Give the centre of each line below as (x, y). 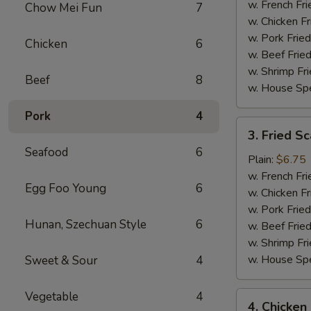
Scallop (254, 158)
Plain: (262, 160)
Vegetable (52, 297)
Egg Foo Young (66, 188)
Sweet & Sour (61, 261)
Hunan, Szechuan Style (86, 225)
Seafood (47, 152)
